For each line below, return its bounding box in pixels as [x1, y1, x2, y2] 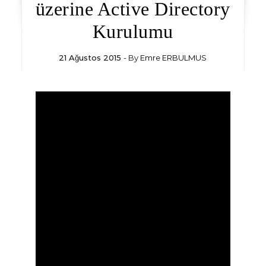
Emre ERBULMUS [140, 53, 207, 62]
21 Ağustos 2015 [59, 53, 122, 62]
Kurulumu [92, 21, 173, 42]
